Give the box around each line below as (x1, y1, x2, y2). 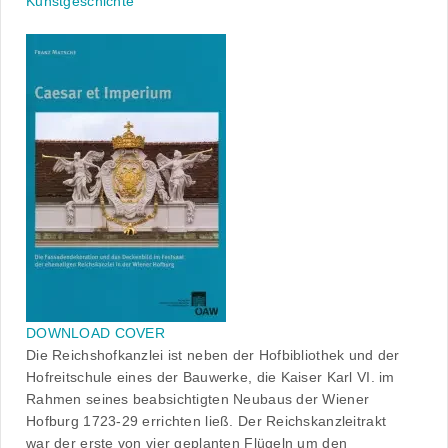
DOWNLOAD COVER (26, 325, 165, 342)
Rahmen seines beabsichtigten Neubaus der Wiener (26, 391, 370, 408)
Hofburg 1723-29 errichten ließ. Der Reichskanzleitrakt (26, 413, 387, 430)
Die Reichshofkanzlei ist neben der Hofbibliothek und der (26, 347, 400, 364)
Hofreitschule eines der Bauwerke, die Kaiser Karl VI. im (26, 369, 395, 386)
